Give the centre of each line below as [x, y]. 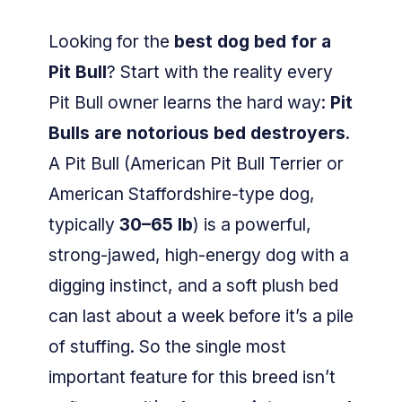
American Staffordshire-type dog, [182, 194]
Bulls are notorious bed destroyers [197, 133]
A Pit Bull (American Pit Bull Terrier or [196, 164]
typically [84, 225]
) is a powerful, [252, 225]
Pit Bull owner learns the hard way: [189, 103]
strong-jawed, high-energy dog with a [199, 255]
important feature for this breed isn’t [192, 377]
